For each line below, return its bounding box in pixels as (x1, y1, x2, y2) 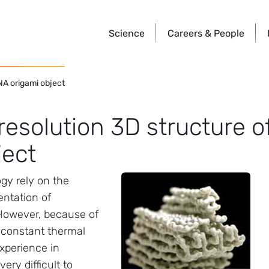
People (214, 28, 244, 39)
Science (109, 28, 145, 39)
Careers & (168, 28, 214, 39)
